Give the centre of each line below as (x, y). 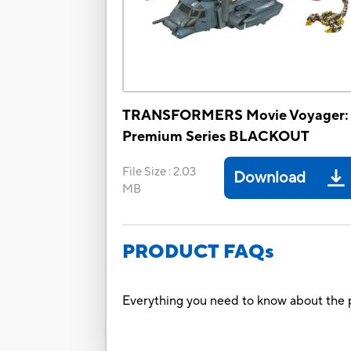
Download (270, 178)
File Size (145, 172)
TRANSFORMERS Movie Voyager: (236, 116)
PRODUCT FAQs (199, 252)
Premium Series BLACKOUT (216, 137)
